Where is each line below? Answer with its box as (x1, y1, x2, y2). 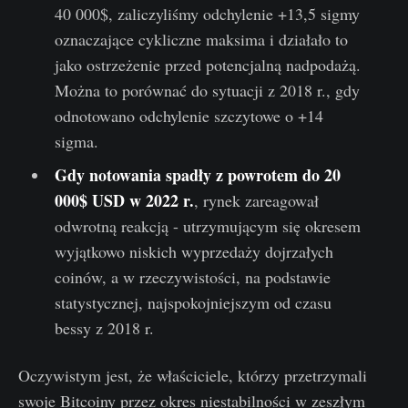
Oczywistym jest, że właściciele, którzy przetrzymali (18, 363, 367, 386)
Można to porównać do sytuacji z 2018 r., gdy (54, 78, 360, 101)
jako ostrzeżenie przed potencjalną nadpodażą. (54, 53, 361, 76)
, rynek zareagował (193, 189, 319, 211)
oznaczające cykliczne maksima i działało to (54, 27, 348, 50)
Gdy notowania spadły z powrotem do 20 (54, 162, 341, 187)
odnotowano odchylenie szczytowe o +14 (54, 104, 323, 127)
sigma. (54, 129, 98, 152)
